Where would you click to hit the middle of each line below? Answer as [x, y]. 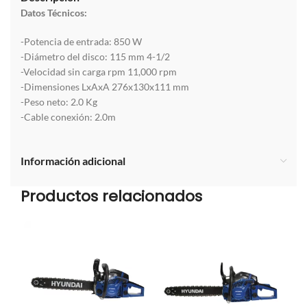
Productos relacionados [111, 197]
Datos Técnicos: [55, 13]
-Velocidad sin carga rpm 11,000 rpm [99, 72]
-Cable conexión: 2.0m [68, 117]
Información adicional [73, 161]
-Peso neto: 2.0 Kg [59, 102]
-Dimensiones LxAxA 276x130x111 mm [105, 87]
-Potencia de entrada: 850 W [81, 42]
